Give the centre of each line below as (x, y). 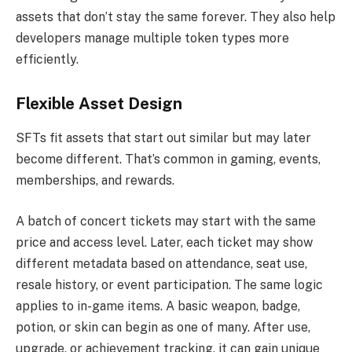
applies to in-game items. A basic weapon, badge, (158, 306)
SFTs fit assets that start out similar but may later (163, 138)
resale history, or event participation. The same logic (169, 284)
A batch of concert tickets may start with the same (166, 221)
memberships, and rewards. (95, 181)
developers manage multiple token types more (152, 38)
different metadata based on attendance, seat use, (161, 263)
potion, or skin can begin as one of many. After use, (163, 327)
